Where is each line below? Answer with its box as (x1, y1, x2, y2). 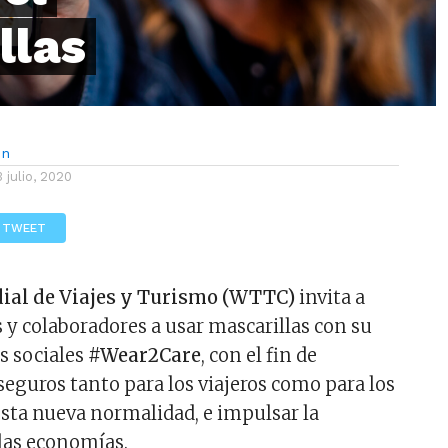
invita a (295, 286, 366, 310)
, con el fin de (201, 344, 318, 368)
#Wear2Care (88, 344, 202, 368)
